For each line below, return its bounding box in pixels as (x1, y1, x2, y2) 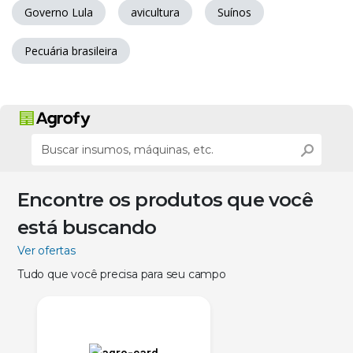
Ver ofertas (17, 243, 76, 258)
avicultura (131, 5, 180, 20)
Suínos (217, 5, 251, 20)
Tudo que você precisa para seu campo (17, 267, 226, 282)
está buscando (17, 216, 157, 240)
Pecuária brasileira (24, 43, 117, 59)
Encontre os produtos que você (17, 188, 313, 212)
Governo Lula (24, 5, 93, 20)
